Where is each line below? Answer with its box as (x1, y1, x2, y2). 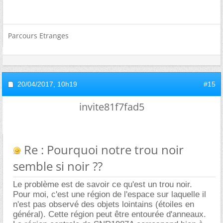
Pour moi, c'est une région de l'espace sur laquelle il (13, 189, 206, 199)
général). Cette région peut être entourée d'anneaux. (13, 209, 206, 219)
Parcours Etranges (8, 30, 69, 40)
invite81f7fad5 (79, 100, 144, 113)
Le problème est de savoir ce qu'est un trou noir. (13, 179, 192, 189)
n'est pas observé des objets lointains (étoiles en (13, 199, 194, 209)
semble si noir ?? (13, 157, 103, 174)
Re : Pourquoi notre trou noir (21, 141, 184, 158)
